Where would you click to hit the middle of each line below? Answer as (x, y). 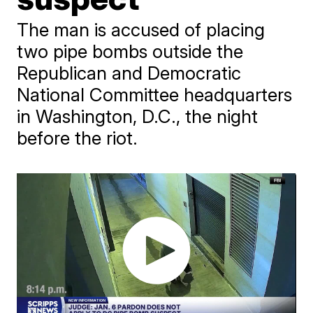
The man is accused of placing (141, 30)
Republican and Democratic (129, 73)
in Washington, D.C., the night (138, 116)
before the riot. (78, 138)
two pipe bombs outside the (130, 51)
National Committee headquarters (155, 95)
